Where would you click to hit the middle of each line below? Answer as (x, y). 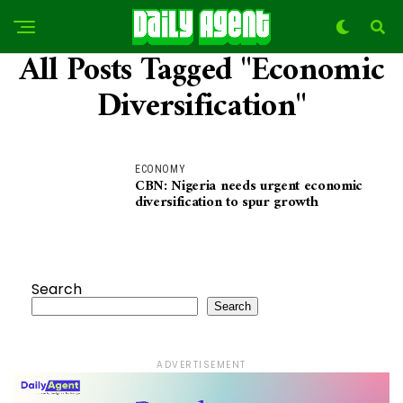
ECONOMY (161, 169)
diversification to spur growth (227, 202)
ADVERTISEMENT (201, 365)
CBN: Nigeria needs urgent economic (249, 186)
